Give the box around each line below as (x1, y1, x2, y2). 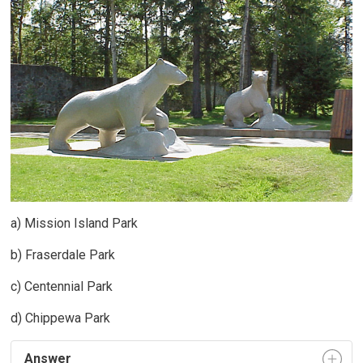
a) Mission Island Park (11, 215, 139, 231)
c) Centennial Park (11, 278, 113, 294)
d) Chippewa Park (11, 310, 111, 326)
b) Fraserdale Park (11, 246, 116, 263)
